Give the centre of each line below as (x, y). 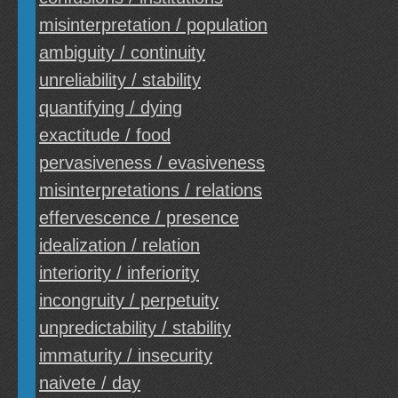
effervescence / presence (139, 218)
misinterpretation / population (153, 25)
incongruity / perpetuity (129, 300)
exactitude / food (105, 135)
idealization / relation (119, 245)
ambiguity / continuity (122, 52)
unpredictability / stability (135, 328)
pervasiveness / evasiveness (152, 163)
